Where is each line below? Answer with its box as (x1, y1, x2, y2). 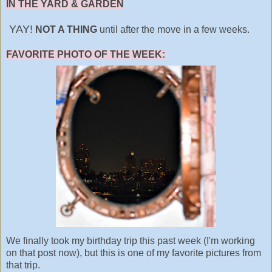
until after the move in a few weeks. (97, 24, 250, 35)
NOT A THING (35, 24, 97, 35)
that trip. (6, 259, 40, 270)
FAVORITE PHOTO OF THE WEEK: (6, 49, 165, 59)
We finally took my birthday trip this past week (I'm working (6, 235, 255, 246)
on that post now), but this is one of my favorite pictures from (6, 247, 261, 258)
